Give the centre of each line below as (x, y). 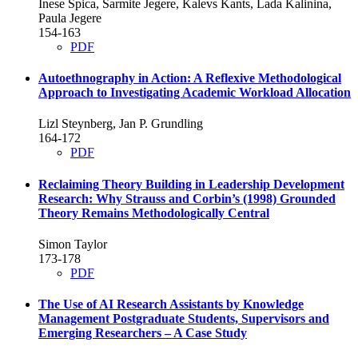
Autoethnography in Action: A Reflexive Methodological (190, 78)
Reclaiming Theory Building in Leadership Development (191, 184)
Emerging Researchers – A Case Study (143, 333)
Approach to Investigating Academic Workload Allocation (195, 93)
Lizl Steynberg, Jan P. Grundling (121, 124)
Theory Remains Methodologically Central (154, 213)
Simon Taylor (73, 244)
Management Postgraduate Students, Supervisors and (184, 319)
